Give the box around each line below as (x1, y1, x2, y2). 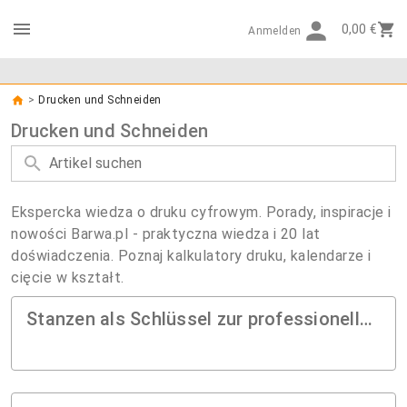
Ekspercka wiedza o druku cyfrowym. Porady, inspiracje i (11, 203, 392, 221)
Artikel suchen (49, 154, 143, 172)
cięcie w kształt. (11, 269, 124, 286)
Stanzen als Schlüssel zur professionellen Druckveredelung (359, 308, 372, 330)
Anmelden (248, 25, 302, 37)
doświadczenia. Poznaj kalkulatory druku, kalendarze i (11, 247, 372, 264)
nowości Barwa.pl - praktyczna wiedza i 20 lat (11, 225, 321, 243)
